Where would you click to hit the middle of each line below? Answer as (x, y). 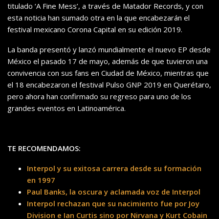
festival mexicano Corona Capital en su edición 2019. (95, 30)
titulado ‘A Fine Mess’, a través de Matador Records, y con (105, 6)
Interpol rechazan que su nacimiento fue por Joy (113, 204)
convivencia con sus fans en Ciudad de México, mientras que (108, 73)
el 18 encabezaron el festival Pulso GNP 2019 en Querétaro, (109, 85)
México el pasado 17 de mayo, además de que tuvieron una (108, 61)
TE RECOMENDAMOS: (44, 148)
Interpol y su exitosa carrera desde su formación (114, 168)
